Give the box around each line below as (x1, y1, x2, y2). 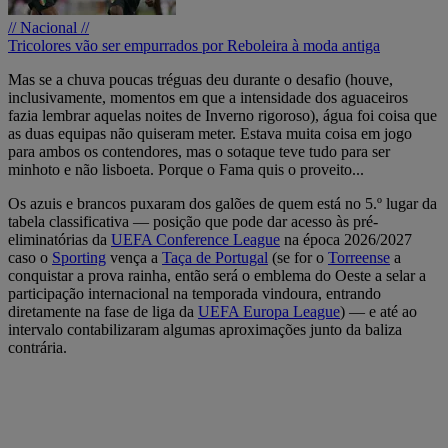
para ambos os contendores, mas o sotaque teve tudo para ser (8, 142, 390, 160)
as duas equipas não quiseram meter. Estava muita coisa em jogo (8, 124, 412, 142)
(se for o (268, 248, 328, 266)
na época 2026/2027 (280, 230, 412, 248)
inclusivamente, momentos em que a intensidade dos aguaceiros (8, 88, 408, 106)
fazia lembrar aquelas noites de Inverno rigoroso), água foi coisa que (8, 106, 437, 124)
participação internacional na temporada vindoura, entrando (8, 284, 381, 302)
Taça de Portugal (162, 248, 268, 266)
